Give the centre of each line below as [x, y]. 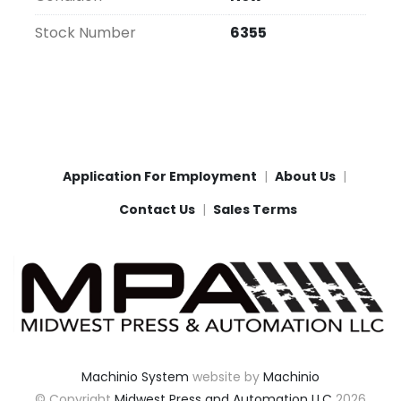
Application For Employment [159, 177]
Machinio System [135, 377]
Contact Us [157, 210]
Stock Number [85, 33]
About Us [305, 177]
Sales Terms [255, 210]
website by [226, 377]
